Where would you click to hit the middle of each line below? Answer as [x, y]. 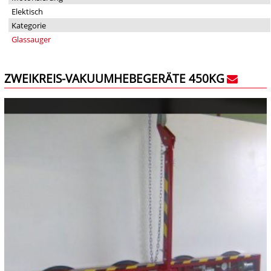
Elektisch [27, 11]
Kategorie [28, 25]
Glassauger [31, 39]
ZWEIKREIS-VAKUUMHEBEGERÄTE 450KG [114, 78]
